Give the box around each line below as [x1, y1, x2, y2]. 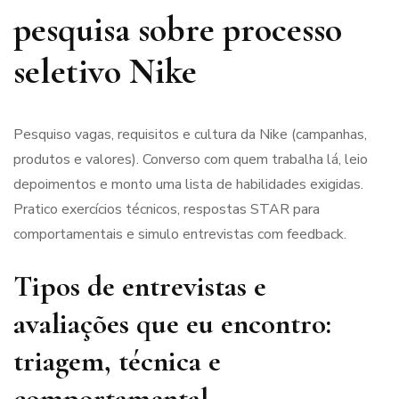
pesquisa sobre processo [13, 8, 342, 52]
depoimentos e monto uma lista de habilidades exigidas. [13, 175, 363, 195]
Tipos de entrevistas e [13, 269, 266, 305]
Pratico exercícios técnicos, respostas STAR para [13, 199, 320, 220]
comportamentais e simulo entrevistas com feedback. [13, 224, 346, 245]
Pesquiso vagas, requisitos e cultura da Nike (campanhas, [13, 125, 367, 145]
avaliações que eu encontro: [13, 306, 331, 342]
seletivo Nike [13, 50, 197, 94]
